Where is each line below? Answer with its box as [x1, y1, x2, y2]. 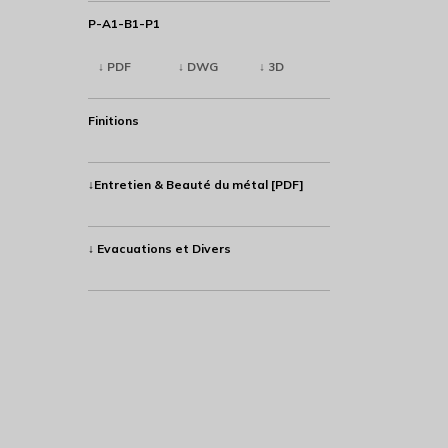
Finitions [87, 113, 139, 129]
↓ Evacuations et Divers [87, 241, 231, 257]
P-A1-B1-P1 [87, 16, 160, 32]
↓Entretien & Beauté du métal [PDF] [87, 177, 304, 193]
